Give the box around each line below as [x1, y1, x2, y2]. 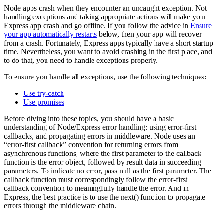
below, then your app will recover [97, 30, 201, 39]
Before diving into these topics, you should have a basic [4, 114, 174, 123]
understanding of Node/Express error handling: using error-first [4, 123, 196, 132]
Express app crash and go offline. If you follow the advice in [4, 21, 190, 30]
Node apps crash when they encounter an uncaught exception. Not [4, 4, 207, 13]
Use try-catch [23, 89, 64, 98]
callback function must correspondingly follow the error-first [4, 175, 187, 184]
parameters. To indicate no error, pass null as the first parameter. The [4, 167, 211, 175]
